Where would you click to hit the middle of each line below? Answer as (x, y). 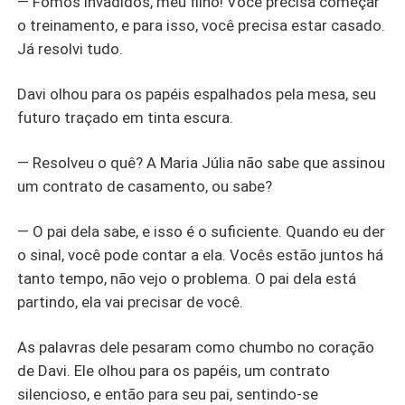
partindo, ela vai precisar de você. (131, 301)
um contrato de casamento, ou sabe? (145, 187)
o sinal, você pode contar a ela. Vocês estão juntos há (201, 254)
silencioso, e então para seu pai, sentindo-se (168, 394)
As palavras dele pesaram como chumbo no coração (196, 347)
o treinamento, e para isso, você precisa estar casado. (202, 26)
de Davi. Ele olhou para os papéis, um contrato (174, 370)
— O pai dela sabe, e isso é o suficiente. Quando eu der (202, 231)
